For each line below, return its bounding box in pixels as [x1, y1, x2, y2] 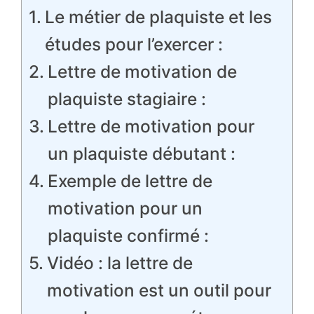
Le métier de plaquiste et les [44, 6, 272, 27]
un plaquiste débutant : [47, 143, 235, 164]
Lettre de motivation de [47, 61, 237, 82]
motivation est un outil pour [46, 280, 271, 301]
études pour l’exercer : [44, 34, 223, 55]
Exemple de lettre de [47, 170, 212, 191]
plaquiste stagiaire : [47, 88, 206, 109]
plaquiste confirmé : [47, 225, 209, 246]
